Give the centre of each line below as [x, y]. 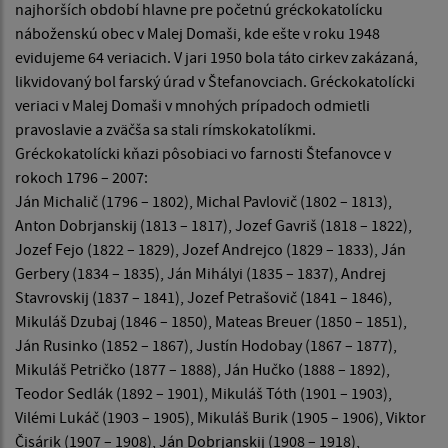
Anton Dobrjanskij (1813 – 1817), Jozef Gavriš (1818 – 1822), [213, 225]
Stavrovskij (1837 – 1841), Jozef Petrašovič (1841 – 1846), [203, 297]
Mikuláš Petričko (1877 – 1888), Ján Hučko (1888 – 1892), [202, 369]
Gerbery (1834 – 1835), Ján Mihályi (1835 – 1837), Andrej [200, 273]
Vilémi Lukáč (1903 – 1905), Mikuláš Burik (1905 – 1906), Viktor [220, 417]
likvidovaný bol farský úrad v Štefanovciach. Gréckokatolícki [215, 81]
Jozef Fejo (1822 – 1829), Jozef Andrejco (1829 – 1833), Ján [210, 249]
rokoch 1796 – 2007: [81, 177]
